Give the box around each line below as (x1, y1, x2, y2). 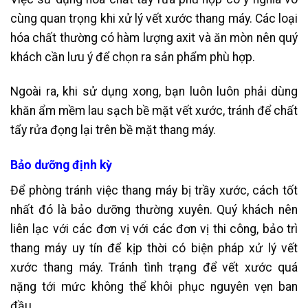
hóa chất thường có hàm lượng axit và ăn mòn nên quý (10, 30, 298, 45)
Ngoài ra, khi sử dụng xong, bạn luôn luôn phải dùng (10, 85, 298, 99)
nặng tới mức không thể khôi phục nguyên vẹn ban (10, 280, 298, 294)
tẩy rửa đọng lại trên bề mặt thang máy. (10, 123, 219, 137)
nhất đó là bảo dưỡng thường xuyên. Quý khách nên (10, 203, 298, 217)
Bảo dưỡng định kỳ (10, 158, 112, 173)
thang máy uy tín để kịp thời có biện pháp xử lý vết (10, 241, 298, 256)
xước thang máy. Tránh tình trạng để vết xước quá (10, 261, 298, 275)
